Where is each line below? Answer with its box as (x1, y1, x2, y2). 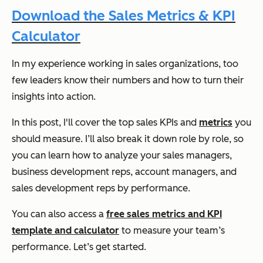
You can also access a (12, 208, 106, 220)
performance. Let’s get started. (12, 241, 146, 253)
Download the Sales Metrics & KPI (12, 6, 235, 24)
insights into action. (12, 91, 96, 103)
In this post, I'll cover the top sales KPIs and (12, 117, 199, 129)
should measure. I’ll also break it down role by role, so (12, 133, 244, 145)
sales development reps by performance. (12, 183, 190, 194)
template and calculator (12, 225, 119, 237)
